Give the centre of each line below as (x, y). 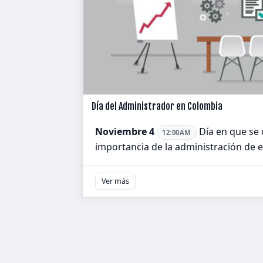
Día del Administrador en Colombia (157, 106)
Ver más (115, 181)
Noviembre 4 (125, 131)
